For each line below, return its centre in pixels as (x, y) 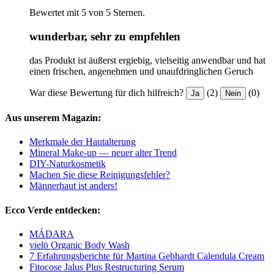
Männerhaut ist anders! (73, 186)
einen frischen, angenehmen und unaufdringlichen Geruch (141, 71)
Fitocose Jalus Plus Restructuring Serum (107, 267)
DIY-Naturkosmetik (68, 164)
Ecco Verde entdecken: (53, 210)
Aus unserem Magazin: (53, 118)
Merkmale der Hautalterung (83, 142)
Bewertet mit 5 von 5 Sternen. (87, 13)
